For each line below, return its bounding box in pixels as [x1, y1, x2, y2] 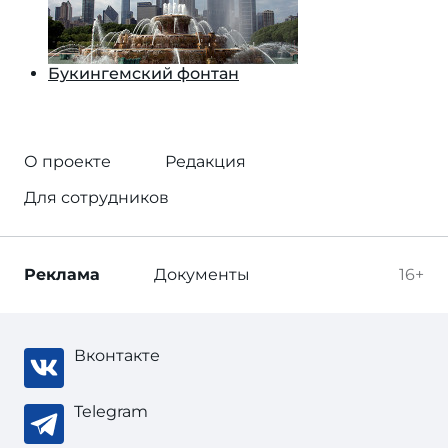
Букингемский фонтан [48, 64, 239, 83]
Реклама [24, 265, 100, 284]
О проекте [24, 152, 111, 171]
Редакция [165, 152, 246, 171]
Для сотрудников [24, 188, 169, 207]
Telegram [74, 402, 148, 421]
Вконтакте [74, 346, 160, 365]
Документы [154, 265, 250, 284]
